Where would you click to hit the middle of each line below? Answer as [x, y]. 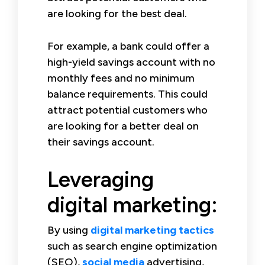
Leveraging [101, 179]
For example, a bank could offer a [128, 46]
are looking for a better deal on [123, 126]
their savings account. [101, 142]
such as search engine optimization [132, 246]
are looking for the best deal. [117, 13]
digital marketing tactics [152, 230]
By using [69, 230]
